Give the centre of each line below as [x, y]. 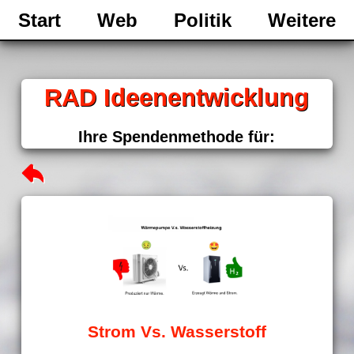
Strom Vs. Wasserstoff [177, 331]
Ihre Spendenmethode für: [177, 137]
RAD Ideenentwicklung [177, 98]
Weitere [302, 20]
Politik [203, 20]
